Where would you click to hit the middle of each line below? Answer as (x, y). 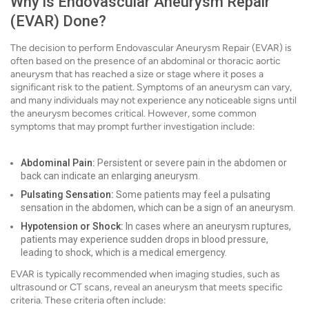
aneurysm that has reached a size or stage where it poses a (137, 74)
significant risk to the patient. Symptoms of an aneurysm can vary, (151, 87)
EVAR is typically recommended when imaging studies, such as (145, 274)
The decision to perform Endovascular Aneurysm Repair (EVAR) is (151, 48)
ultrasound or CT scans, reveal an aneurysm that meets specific (147, 287)
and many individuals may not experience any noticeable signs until (153, 100)
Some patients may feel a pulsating (192, 195)
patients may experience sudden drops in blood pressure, (144, 239)
